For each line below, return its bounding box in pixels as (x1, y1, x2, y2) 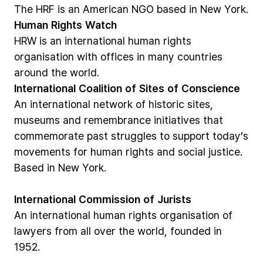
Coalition (79, 81, 122, 95)
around (14, 65, 48, 79)
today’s (213, 129, 248, 143)
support (173, 129, 210, 143)
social (178, 144, 205, 159)
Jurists (157, 192, 191, 206)
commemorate (14, 129, 84, 143)
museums (14, 113, 60, 127)
